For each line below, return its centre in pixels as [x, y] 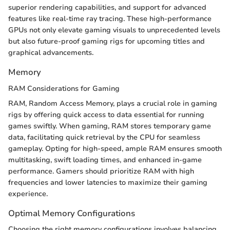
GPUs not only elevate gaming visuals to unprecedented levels [114, 30]
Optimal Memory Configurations [72, 213]
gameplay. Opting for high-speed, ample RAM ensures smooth [115, 148]
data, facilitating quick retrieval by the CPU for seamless [104, 137]
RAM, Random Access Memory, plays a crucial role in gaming [113, 103]
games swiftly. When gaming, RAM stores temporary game [110, 126]
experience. [28, 194]
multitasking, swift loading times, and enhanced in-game [105, 160]
